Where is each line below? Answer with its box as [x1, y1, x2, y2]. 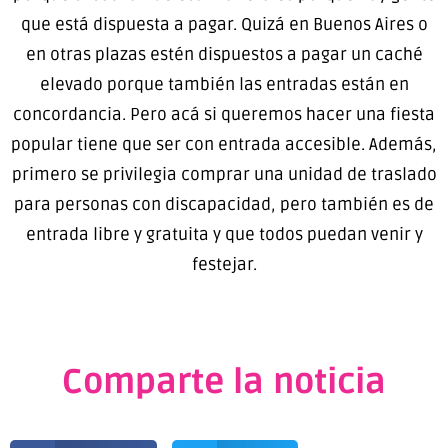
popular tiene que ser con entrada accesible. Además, [11, 133, 437, 155]
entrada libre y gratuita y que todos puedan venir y [25, 223, 423, 245]
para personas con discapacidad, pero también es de [14, 193, 434, 215]
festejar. [191, 253, 257, 275]
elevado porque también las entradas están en [39, 73, 409, 95]
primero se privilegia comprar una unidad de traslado [11, 163, 437, 185]
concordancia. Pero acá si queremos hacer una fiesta [13, 103, 435, 125]
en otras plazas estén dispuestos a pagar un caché [25, 43, 423, 65]
